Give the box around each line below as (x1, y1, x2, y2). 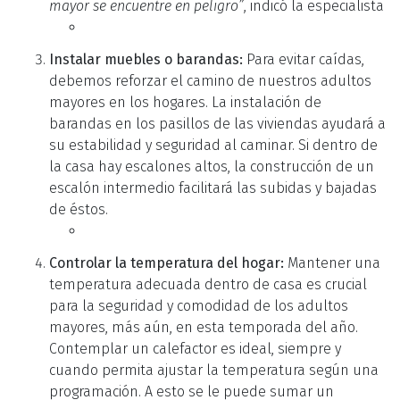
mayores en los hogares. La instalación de (49, 93, 321, 111)
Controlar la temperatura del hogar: (49, 254, 284, 271)
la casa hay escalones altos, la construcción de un (49, 157, 374, 175)
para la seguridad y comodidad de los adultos (49, 296, 348, 314)
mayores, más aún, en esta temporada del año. (49, 318, 358, 336)
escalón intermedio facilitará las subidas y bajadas (49, 179, 377, 196)
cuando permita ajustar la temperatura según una (49, 361, 379, 379)
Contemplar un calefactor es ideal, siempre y (49, 339, 341, 357)
